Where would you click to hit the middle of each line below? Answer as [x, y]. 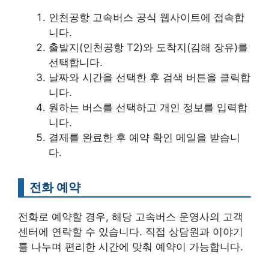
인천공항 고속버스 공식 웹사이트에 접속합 [147, 17]
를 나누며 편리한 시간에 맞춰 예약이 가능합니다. [131, 247]
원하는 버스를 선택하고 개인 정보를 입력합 [148, 107]
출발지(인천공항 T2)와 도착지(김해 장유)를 [148, 47]
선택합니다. [76, 62]
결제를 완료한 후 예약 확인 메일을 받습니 [144, 138]
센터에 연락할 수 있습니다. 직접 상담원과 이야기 [131, 232]
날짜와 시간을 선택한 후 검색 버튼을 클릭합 [150, 77]
